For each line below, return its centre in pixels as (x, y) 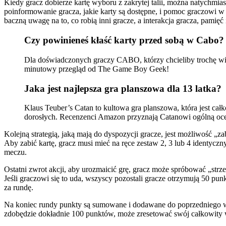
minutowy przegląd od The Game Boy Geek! (97, 69)
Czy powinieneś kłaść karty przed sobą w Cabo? (124, 40)
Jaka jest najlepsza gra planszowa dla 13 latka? (123, 88)
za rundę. (19, 188)
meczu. (15, 152)
